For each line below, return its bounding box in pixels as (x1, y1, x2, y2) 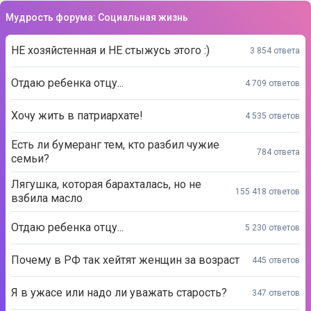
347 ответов (252, 287, 300, 298)
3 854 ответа (250, 45, 300, 56)
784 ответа (257, 146, 300, 157)
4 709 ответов (245, 78, 300, 88)
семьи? (11, 152, 49, 165)
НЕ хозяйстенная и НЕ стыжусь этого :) (11, 44, 210, 57)
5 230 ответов (245, 222, 300, 233)
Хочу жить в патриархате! (11, 109, 143, 122)
